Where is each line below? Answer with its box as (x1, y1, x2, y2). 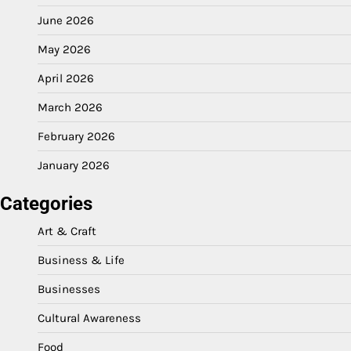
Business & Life (38, 252, 125, 267)
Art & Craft (38, 223, 96, 238)
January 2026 (38, 157, 110, 172)
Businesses (38, 281, 100, 296)
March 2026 (38, 100, 103, 114)
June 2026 (38, 13, 94, 27)
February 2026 (38, 128, 115, 143)
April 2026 (38, 71, 94, 85)
